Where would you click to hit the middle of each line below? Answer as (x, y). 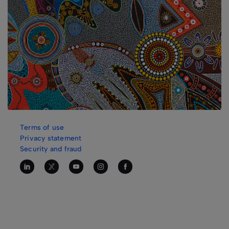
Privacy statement (51, 139)
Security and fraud (51, 149)
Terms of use (42, 128)
